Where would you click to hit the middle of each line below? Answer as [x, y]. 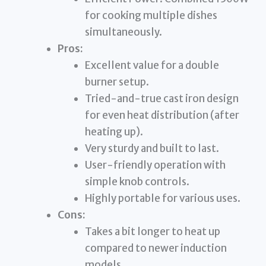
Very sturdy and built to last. [152, 148]
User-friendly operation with [155, 165]
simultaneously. [123, 32]
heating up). [114, 132]
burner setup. [117, 82]
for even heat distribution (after [162, 115]
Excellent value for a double [152, 65]
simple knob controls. [137, 181]
